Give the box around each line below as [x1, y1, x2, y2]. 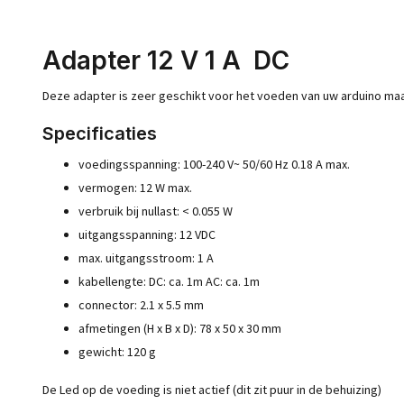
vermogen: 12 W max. [78, 179, 192, 196]
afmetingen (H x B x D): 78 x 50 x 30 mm [78, 320, 281, 336]
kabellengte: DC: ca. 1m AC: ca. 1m [78, 273, 260, 289]
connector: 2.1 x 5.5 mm [78, 297, 204, 313]
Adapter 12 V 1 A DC [42, 45, 289, 76]
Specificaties [42, 123, 157, 144]
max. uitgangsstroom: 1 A [78, 250, 214, 266]
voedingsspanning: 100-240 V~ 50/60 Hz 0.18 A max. [78, 156, 350, 172]
